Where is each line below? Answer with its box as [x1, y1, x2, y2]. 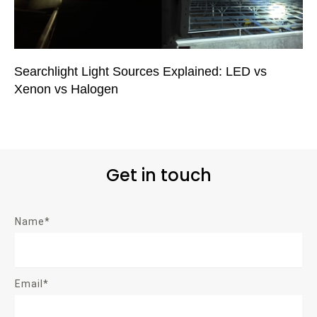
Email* [15, 277, 49, 289]
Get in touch [105, 163, 212, 187]
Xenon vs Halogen [14, 82, 118, 96]
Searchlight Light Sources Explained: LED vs [14, 64, 267, 79]
